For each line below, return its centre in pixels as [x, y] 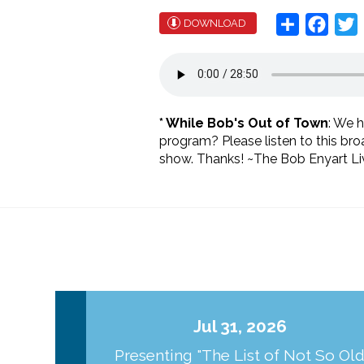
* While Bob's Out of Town [244, 123]
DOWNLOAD [215, 23]
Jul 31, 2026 [240, 326]
